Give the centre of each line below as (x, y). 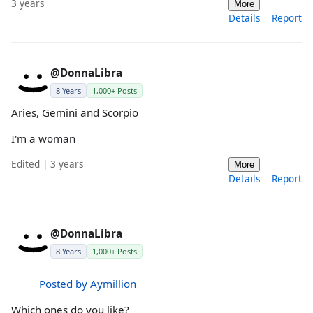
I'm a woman (43, 139)
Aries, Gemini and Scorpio (75, 113)
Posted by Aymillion (88, 283)
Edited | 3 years (48, 163)
